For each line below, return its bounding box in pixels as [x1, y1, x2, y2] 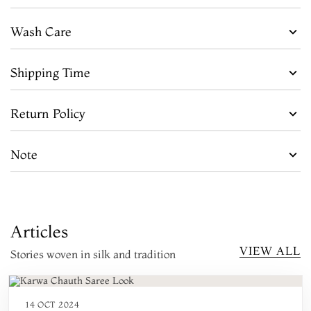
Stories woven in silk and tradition [10, 246, 176, 261]
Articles [10, 221, 68, 242]
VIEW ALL [239, 243, 301, 258]
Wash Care [10, 23, 72, 40]
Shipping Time [10, 64, 90, 81]
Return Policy [10, 105, 85, 121]
